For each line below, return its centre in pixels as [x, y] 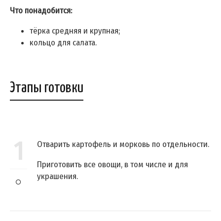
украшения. [57, 177]
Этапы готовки [47, 88]
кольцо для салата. [63, 43]
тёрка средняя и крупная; [75, 31]
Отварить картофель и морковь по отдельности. [123, 145]
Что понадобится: [41, 11]
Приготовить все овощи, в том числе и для [112, 165]
